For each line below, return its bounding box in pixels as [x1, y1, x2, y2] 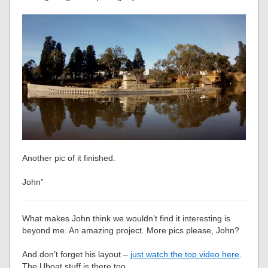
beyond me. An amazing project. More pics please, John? [22, 226, 240, 236]
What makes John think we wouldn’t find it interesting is [22, 214, 231, 224]
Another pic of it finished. [22, 153, 116, 163]
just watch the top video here [130, 249, 240, 260]
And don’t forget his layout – [22, 249, 131, 260]
